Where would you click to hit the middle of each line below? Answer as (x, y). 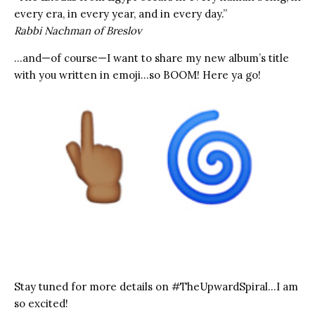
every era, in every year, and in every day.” (121, 14)
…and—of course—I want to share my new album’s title (152, 58)
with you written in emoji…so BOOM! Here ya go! (137, 75)
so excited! (41, 304)
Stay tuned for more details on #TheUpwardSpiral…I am (156, 287)
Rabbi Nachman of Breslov (78, 31)
